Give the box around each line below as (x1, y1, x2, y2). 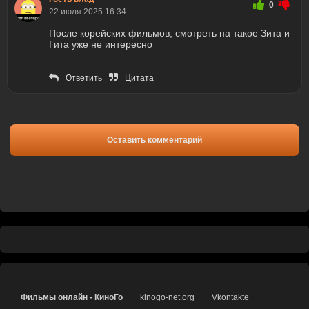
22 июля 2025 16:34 (49, 7, 126, 17)
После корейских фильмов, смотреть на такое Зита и (49, 28, 290, 39)
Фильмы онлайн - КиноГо (21, 292, 123, 303)
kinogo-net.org (140, 292, 195, 303)
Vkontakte (212, 292, 249, 303)
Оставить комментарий (107, 135, 202, 146)
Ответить (66, 73, 102, 83)
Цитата (125, 73, 154, 83)
